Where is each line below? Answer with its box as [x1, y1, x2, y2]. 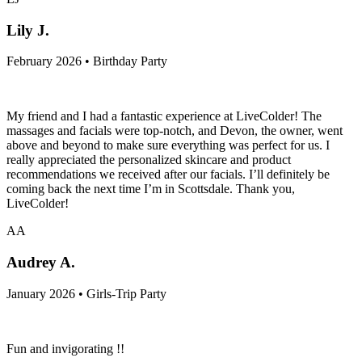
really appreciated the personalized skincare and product [6, 153, 291, 167]
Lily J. [6, 21, 49, 39]
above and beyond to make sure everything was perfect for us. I [6, 138, 330, 153]
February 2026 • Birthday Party [6, 54, 167, 69]
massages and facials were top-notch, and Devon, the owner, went [6, 124, 343, 138]
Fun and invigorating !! [6, 341, 124, 356]
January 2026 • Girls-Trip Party [6, 286, 166, 301]
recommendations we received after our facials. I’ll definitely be [6, 167, 330, 182]
